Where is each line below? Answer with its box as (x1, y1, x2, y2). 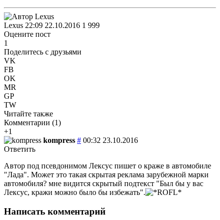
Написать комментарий (4, 206, 106, 217)
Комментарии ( (4, 118, 55, 127)
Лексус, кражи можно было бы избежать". (4, 188, 145, 196)
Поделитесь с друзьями (4, 47, 82, 56)
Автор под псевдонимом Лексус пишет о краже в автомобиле (4, 161, 211, 170)
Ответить (4, 144, 35, 153)
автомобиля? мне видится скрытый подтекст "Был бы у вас (4, 179, 203, 188)
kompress (43, 136, 75, 144)
